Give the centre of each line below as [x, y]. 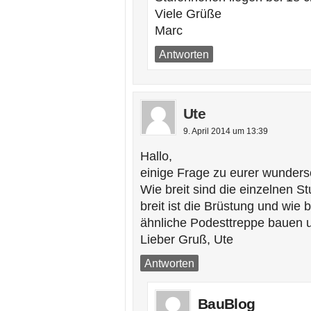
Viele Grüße [188, 14]
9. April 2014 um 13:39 [226, 131]
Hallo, [156, 156]
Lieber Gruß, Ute [187, 239]
